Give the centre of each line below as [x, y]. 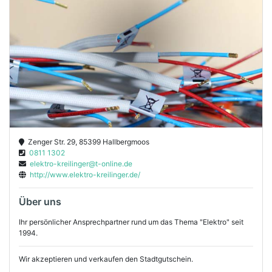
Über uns [40, 202]
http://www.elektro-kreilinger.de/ [83, 175]
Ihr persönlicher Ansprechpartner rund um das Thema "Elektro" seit [131, 222]
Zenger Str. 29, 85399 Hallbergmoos [87, 142]
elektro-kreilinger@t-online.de [79, 164]
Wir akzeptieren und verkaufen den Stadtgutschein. [106, 259]
